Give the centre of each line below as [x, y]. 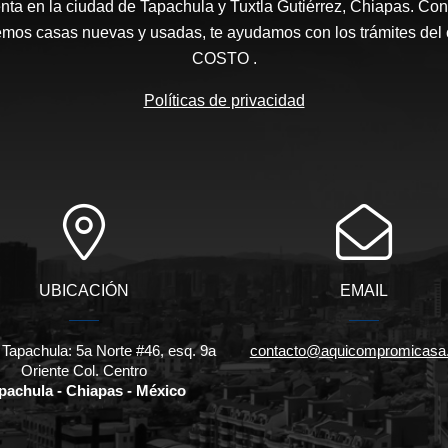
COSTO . [224, 59]
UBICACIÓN [83, 291]
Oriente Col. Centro [83, 371]
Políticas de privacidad [224, 101]
